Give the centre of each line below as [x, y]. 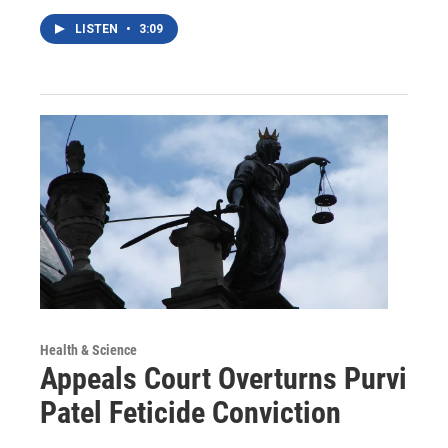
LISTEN [98, 29]
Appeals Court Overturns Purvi [223, 379]
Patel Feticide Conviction [190, 413]
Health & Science [88, 350]
